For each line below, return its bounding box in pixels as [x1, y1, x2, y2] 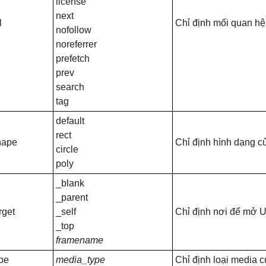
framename [56, 235, 103, 245]
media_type [56, 255, 105, 265]
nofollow [56, 25, 91, 35]
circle [56, 144, 78, 154]
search [56, 82, 84, 92]
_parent [56, 192, 88, 202]
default [56, 116, 84, 126]
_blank [56, 178, 84, 188]
